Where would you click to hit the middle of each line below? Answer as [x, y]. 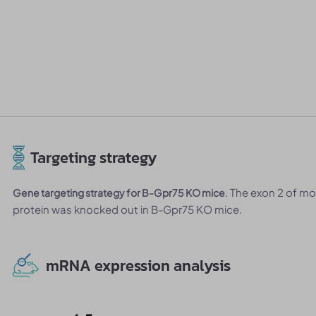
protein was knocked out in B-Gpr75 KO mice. [128, 209]
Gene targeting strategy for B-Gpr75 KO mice [119, 193]
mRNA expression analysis [138, 266]
